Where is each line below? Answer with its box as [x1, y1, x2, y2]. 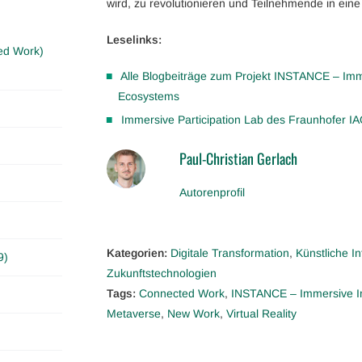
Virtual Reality [226, 306, 297, 320]
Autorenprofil [179, 185, 245, 199]
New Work [167, 306, 220, 320]
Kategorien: [107, 246, 167, 259]
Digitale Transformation [170, 246, 289, 259]
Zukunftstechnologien [107, 266, 217, 280]
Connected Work [139, 286, 225, 300]
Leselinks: [107, 32, 162, 46]
